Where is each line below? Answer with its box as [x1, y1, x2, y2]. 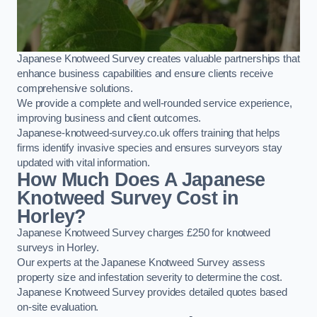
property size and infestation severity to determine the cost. [17, 271, 283, 283]
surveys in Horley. [17, 241, 99, 253]
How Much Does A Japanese [17, 168, 265, 190]
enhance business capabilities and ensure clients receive [17, 67, 273, 79]
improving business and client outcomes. [17, 112, 202, 124]
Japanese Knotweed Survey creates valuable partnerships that [17, 52, 300, 64]
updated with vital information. [17, 156, 150, 168]
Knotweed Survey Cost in [17, 187, 239, 209]
